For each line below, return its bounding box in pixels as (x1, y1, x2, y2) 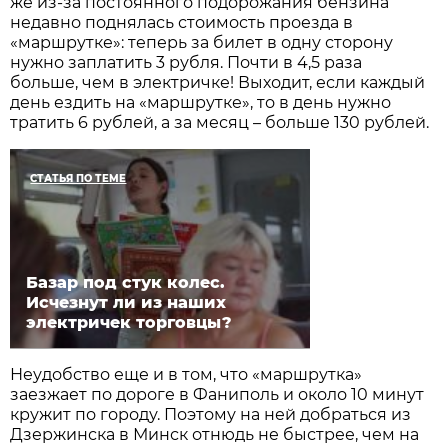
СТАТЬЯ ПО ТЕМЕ (30, 171, 127, 185)
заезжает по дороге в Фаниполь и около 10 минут (10, 384, 425, 404)
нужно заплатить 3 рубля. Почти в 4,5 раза (10, 52, 363, 72)
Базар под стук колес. (26, 272, 226, 292)
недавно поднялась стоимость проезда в (10, 12, 354, 32)
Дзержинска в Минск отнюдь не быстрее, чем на (10, 424, 420, 444)
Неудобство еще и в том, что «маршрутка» (10, 364, 363, 384)
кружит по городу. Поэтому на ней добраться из (10, 404, 412, 424)
